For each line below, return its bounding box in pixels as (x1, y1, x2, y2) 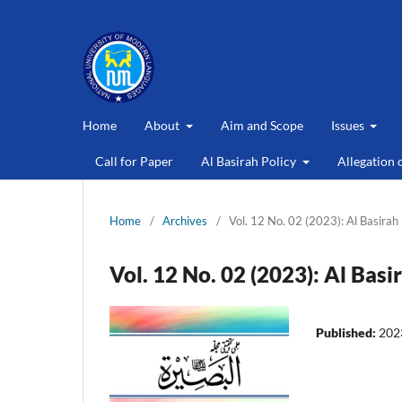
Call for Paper (95, 153, 173, 169)
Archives (162, 213, 207, 228)
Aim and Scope (220, 117, 303, 133)
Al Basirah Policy (201, 153, 299, 169)
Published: (316, 324, 379, 340)
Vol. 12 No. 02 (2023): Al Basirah (229, 213, 398, 228)
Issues (330, 117, 367, 133)
